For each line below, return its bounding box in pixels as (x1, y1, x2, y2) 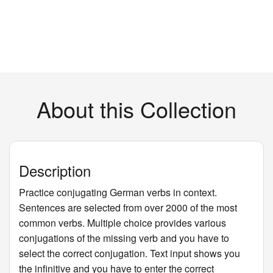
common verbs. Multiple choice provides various (19, 216, 226, 230)
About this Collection (37, 93, 236, 124)
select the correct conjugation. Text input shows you (19, 246, 240, 260)
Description (19, 160, 91, 181)
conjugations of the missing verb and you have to (19, 231, 229, 245)
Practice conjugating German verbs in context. (19, 185, 217, 199)
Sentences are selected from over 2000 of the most (19, 200, 237, 214)
